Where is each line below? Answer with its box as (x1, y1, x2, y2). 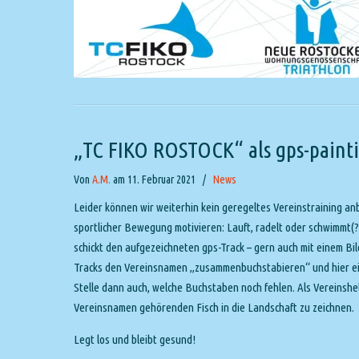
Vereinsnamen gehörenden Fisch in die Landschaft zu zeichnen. (74, 300, 354, 314)
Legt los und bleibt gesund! (74, 332, 196, 346)
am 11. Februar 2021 (111, 172, 198, 186)
